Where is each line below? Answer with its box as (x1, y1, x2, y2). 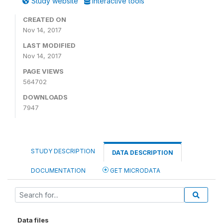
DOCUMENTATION (31, 167, 86, 174)
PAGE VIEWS (23, 67, 64, 75)
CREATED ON (23, 15, 66, 23)
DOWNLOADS (23, 93, 68, 101)
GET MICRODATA (109, 167, 160, 174)
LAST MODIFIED (23, 41, 76, 49)
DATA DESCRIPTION (112, 149, 173, 156)
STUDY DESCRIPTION (31, 147, 95, 155)
